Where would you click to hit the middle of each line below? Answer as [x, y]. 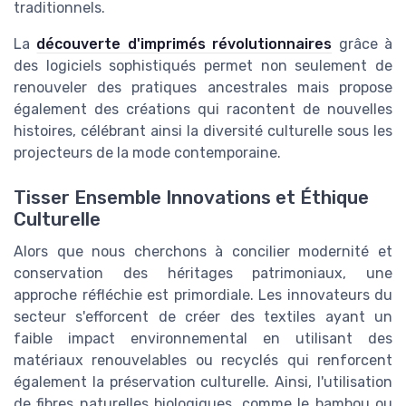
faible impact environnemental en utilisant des [203, 338]
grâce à [362, 44]
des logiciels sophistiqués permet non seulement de [203, 66]
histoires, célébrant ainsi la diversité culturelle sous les [203, 131]
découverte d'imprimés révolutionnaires [184, 44]
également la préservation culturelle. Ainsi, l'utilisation [203, 382]
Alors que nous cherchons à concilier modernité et [203, 251]
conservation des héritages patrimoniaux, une [203, 273]
